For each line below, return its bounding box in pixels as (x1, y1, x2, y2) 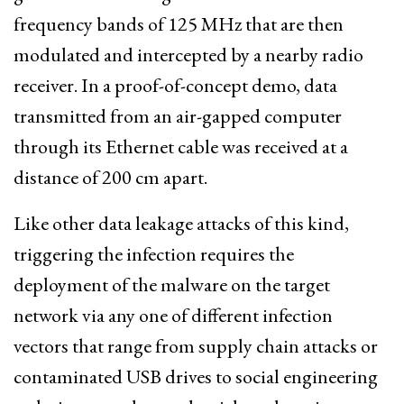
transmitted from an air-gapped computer (14, 102, 342, 129)
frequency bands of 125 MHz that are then (14, 10, 344, 37)
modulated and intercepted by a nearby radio (14, 41, 363, 68)
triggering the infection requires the (14, 240, 294, 267)
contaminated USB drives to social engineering (14, 363, 378, 390)
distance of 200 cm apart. (14, 163, 207, 190)
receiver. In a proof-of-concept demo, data (14, 71, 337, 98)
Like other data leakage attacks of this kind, (14, 209, 349, 236)
